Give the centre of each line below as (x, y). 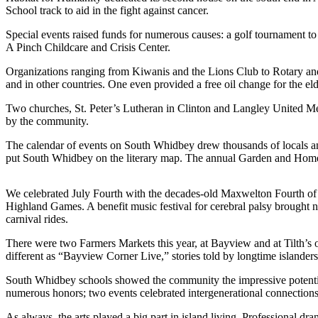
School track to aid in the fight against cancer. (107, 10)
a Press (88, 272)
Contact (91, 55)
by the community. (47, 121)
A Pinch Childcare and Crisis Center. (88, 47)
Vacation (94, 129)
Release (89, 288)
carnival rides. (37, 219)
